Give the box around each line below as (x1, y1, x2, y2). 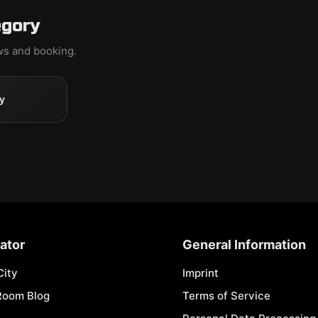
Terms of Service (182, 289, 270, 302)
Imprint (182, 266, 219, 280)
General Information (182, 237, 306, 252)
